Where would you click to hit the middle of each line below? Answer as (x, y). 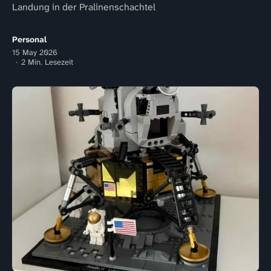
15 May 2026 (35, 52)
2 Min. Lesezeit (47, 62)
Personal (29, 39)
